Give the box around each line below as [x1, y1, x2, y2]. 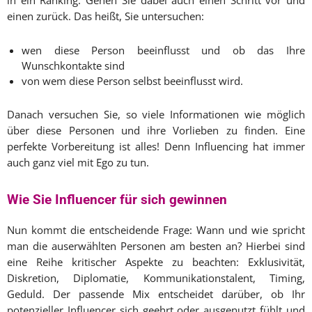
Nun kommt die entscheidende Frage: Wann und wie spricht [7, 223, 305, 237]
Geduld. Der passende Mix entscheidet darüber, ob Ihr [7, 287, 305, 302]
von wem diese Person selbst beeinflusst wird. [22, 74, 243, 88]
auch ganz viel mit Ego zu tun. [7, 155, 149, 170]
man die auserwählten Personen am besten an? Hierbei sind [7, 239, 305, 253]
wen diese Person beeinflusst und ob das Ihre [22, 43, 305, 58]
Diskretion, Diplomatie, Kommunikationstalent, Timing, [7, 271, 305, 286]
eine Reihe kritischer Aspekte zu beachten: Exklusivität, [7, 255, 305, 270]
